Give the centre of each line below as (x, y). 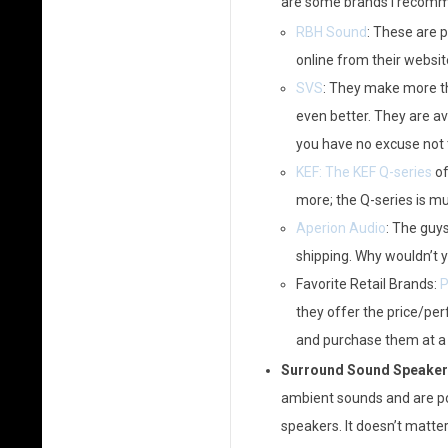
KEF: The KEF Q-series (363, 172)
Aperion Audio (340, 228)
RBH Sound (331, 32)
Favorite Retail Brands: (367, 284)
